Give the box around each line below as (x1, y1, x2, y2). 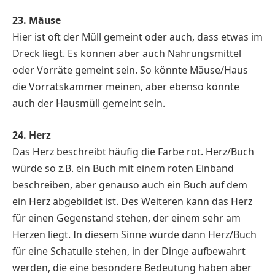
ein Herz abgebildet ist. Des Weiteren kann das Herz (12, 194, 252, 208)
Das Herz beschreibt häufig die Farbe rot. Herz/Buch (12, 144, 254, 158)
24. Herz (12, 128, 51, 142)
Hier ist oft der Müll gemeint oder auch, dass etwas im (12, 30, 263, 44)
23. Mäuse (12, 14, 61, 28)
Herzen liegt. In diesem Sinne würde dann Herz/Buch (12, 227, 257, 241)
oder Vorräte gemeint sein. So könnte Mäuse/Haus (12, 63, 248, 77)
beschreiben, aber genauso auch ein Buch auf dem (12, 177, 247, 192)
